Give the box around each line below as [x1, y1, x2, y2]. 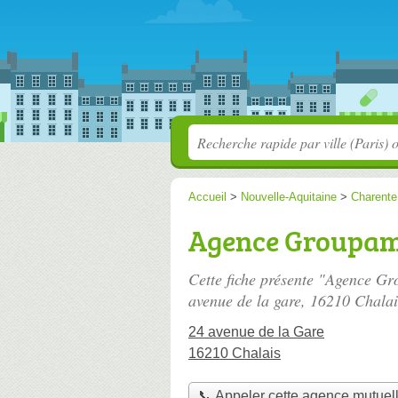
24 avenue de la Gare [188, 324, 324, 339]
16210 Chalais [188, 346, 281, 361]
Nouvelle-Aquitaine [241, 190, 337, 203]
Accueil [188, 190, 227, 203]
